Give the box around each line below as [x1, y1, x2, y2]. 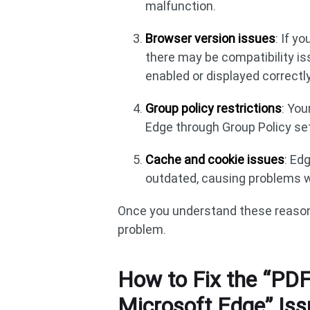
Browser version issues [145, 31, 276, 46]
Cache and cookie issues [145, 152, 285, 167]
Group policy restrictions [145, 101, 282, 116]
